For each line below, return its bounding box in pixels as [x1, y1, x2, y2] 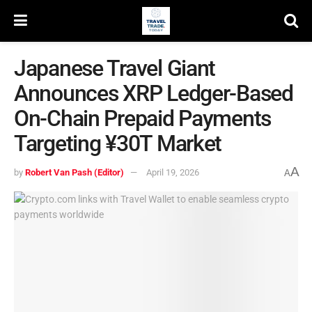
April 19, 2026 [146, 167, 199, 178]
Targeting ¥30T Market [14, 130, 222, 157]
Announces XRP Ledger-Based [14, 80, 293, 107]
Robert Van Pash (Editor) [25, 167, 124, 178]
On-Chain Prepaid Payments [14, 105, 271, 132]
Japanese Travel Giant [14, 55, 216, 81]
